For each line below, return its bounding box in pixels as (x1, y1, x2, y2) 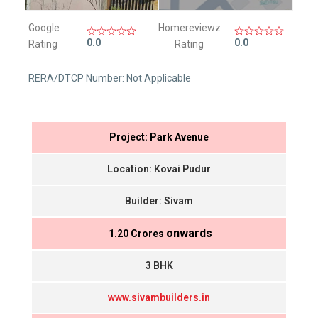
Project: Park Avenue (109, 131, 209, 143)
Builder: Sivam (125, 195, 193, 207)
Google (28, 22, 60, 34)
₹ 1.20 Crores (106, 228, 166, 240)
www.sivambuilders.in (108, 292, 210, 304)
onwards (165, 226, 212, 241)
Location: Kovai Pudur (107, 163, 211, 175)
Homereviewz (158, 22, 221, 34)
